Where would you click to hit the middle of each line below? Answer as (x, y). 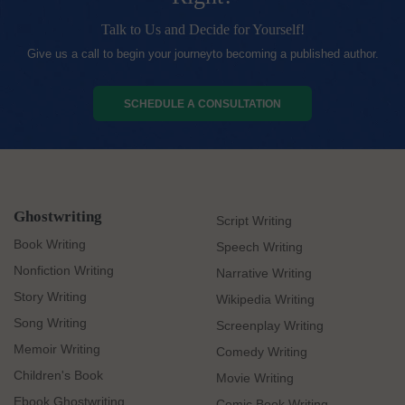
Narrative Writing (264, 273)
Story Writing (50, 297)
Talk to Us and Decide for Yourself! (202, 30)
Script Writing (254, 220)
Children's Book (58, 376)
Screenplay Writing (270, 325)
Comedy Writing (262, 351)
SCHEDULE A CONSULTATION (202, 103)
